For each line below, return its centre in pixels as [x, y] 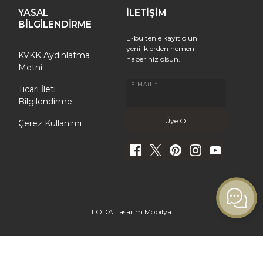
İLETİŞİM [146, 13]
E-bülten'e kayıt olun [162, 38]
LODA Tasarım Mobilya [131, 212]
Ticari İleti [37, 89]
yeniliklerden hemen [160, 48]
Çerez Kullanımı [50, 123]
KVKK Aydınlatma [54, 55]
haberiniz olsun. [153, 59]
